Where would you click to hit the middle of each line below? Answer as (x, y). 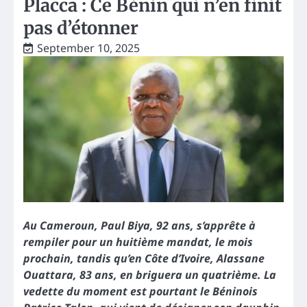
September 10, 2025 (88, 48)
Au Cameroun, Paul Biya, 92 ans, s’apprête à (139, 225)
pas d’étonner (81, 28)
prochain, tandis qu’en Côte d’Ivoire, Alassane (144, 258)
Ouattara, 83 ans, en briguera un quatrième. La (150, 274)
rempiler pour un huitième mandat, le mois (138, 242)
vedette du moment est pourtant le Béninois (140, 291)
